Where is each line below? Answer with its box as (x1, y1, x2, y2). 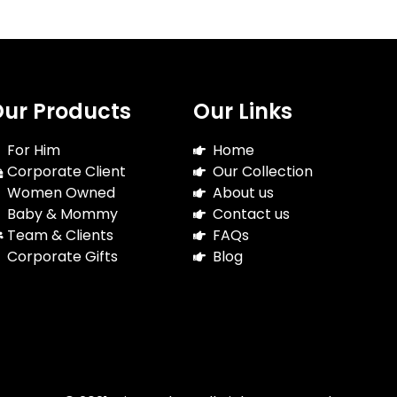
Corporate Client (7, 160, 127, 182)
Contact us (213, 203, 291, 224)
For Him (7, 139, 61, 160)
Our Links (192, 96, 292, 126)
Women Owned (7, 182, 116, 203)
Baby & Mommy (7, 203, 119, 224)
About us (213, 182, 275, 203)
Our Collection (213, 160, 314, 182)
